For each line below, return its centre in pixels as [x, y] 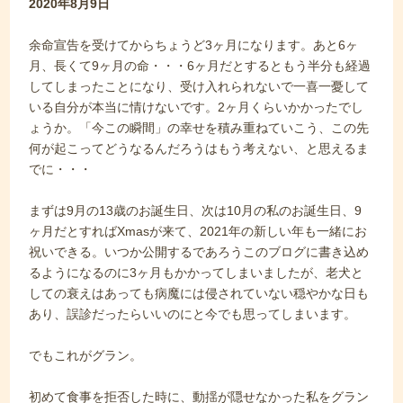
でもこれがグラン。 [86, 355]
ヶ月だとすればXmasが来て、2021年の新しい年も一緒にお [198, 231]
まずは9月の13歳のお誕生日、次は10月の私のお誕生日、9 [196, 210]
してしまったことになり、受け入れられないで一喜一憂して [199, 86]
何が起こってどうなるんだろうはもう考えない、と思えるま [199, 148]
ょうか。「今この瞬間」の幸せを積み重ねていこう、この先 [199, 128]
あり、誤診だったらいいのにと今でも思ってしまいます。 [193, 314]
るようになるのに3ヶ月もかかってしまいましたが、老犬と [197, 273]
